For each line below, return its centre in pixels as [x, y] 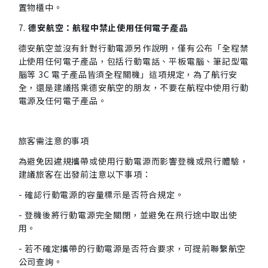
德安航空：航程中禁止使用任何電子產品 [108, 28]
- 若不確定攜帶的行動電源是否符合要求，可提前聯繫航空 [132, 248]
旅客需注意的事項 [54, 141]
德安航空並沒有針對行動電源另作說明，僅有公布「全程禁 [133, 48]
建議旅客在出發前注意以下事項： [85, 174]
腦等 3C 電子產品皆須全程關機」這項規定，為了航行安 [128, 74]
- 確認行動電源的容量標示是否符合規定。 [101, 194]
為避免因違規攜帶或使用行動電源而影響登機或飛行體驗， [133, 161]
